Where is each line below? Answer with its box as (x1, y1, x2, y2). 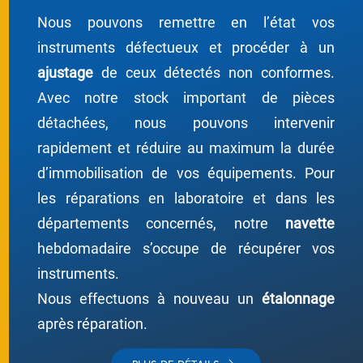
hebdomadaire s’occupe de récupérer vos (37, 238, 335, 258)
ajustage (37, 62, 93, 83)
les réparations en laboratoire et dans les (37, 188, 335, 208)
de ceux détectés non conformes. (93, 62, 335, 83)
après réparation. (37, 314, 147, 334)
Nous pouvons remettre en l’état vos (37, 12, 335, 32)
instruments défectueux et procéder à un (37, 37, 335, 58)
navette (285, 213, 335, 233)
